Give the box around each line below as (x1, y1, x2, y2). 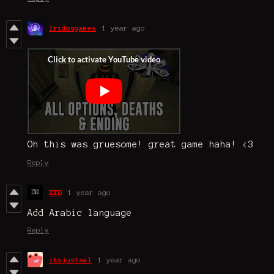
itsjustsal (49, 256, 92, 264)
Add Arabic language (28, 208, 132, 218)
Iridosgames (49, 24, 96, 32)
